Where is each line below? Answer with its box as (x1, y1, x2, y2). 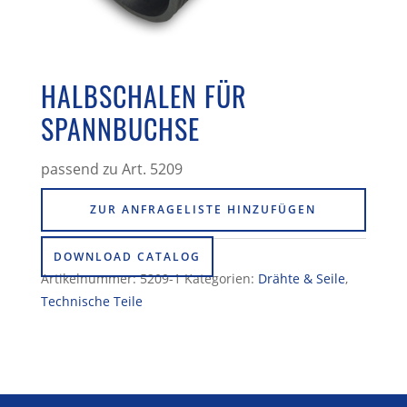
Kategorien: (184, 269, 258, 287)
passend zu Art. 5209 (40, 159, 183, 180)
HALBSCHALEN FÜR (40, 75, 247, 117)
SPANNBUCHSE (40, 108, 200, 150)
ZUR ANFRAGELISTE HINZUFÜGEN (90, 201, 317, 217)
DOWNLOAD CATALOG (53, 248, 201, 264)
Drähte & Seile (257, 269, 345, 287)
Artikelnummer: (40, 269, 140, 287)
